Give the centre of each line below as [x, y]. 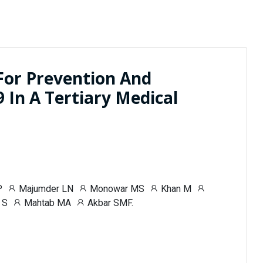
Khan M [175, 189]
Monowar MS [116, 189]
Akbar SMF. [109, 203]
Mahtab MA [46, 203]
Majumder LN [45, 189]
